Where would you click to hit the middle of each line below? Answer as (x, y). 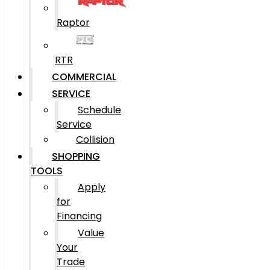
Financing (79, 216)
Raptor (73, 23)
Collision (95, 140)
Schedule (99, 110)
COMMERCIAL (84, 77)
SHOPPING (76, 156)
